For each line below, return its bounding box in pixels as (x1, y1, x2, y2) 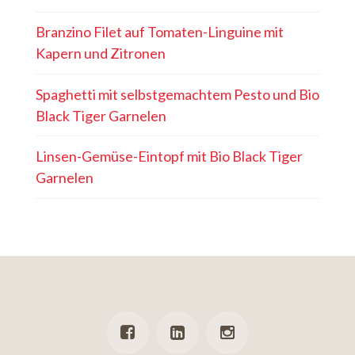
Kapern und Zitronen (35, 44, 166, 63)
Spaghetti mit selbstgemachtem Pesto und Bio (35, 85, 319, 103)
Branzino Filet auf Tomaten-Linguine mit (35, 23, 284, 41)
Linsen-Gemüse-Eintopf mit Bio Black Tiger (35, 147, 303, 165)
